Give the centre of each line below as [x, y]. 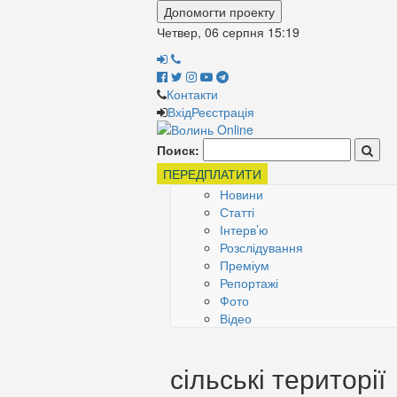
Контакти [192, 94]
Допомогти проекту [219, 12]
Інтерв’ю [244, 230]
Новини [241, 194]
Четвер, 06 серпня [210, 32]
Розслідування [261, 247]
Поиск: [178, 150]
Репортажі [249, 283]
